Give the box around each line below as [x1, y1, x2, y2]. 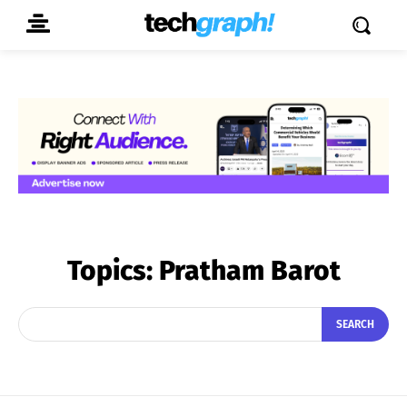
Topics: [66, 253, 159, 287]
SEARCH [336, 318, 374, 332]
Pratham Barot [158, 253, 341, 287]
